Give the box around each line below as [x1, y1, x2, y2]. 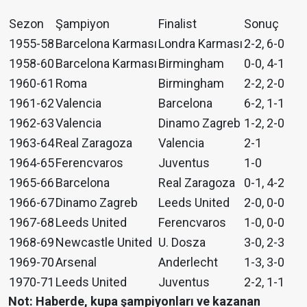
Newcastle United [56, 235, 152, 250]
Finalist [158, 16, 197, 32]
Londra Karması [158, 36, 243, 51]
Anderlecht [158, 255, 218, 270]
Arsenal [56, 255, 97, 270]
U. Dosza [158, 235, 206, 250]
